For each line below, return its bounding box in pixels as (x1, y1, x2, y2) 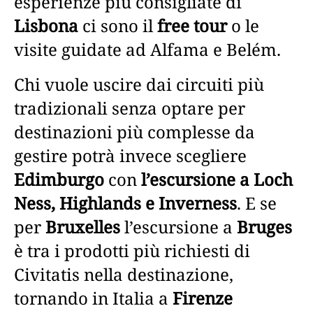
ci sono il (78, 13, 157, 37)
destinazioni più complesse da (14, 119, 255, 143)
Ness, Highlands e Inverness (14, 191, 237, 214)
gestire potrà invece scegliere (14, 143, 247, 167)
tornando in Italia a (14, 286, 173, 310)
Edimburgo (14, 167, 104, 191)
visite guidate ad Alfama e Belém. (14, 37, 281, 61)
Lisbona (14, 13, 78, 37)
